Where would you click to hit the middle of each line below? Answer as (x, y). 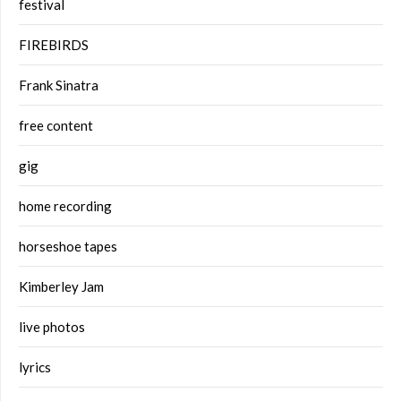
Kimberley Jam (61, 286)
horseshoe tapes (68, 246)
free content (56, 125)
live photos (52, 326)
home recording (65, 205)
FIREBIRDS (54, 44)
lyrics (35, 367)
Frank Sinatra (59, 85)
